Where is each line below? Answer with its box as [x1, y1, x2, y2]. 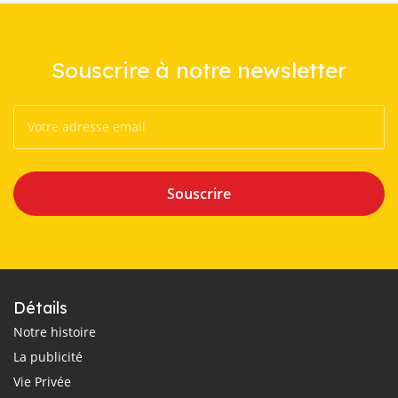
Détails [13, 297, 68, 318]
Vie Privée [13, 372, 71, 390]
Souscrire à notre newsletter [52, 55, 346, 84]
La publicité [13, 347, 83, 365]
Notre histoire [13, 322, 96, 340]
